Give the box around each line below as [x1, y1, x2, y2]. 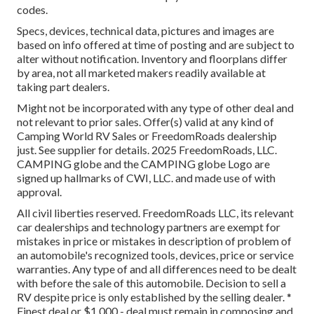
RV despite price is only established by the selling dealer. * [17, 290, 292, 304]
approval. [17, 185, 62, 199]
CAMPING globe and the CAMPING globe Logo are [17, 157, 270, 171]
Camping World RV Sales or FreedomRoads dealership [17, 129, 277, 143]
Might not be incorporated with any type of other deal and [17, 101, 294, 115]
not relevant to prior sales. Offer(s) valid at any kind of [17, 115, 274, 129]
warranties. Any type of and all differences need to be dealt [17, 262, 296, 276]
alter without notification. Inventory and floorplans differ [17, 52, 287, 66]
